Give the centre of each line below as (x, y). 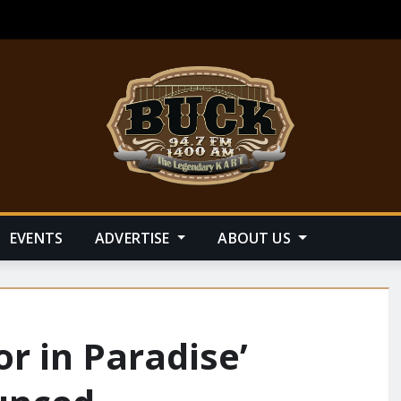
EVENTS (37, 238)
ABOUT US (256, 238)
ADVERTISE (134, 238)
